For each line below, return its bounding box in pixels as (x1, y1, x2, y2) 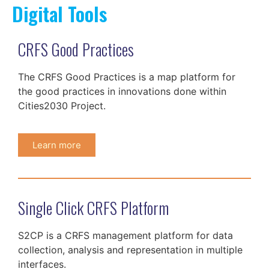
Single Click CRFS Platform (18, 196, 169, 220)
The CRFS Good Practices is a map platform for (18, 71, 235, 83)
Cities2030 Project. (18, 100, 106, 112)
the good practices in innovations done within (18, 85, 226, 98)
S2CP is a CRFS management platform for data (18, 229, 233, 242)
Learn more (32, 139, 81, 151)
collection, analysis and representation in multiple (18, 244, 243, 256)
